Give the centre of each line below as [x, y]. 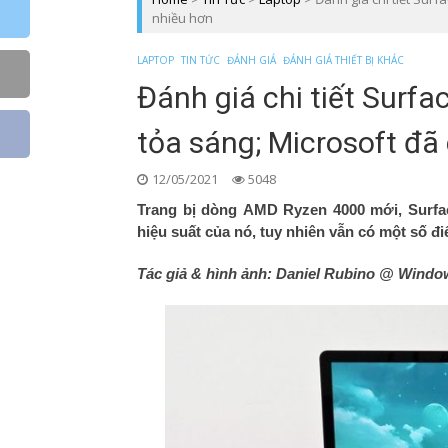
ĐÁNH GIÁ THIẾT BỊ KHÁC [343, 60]
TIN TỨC [200, 60]
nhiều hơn [182, 18]
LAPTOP [155, 60]
